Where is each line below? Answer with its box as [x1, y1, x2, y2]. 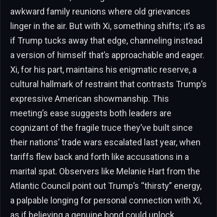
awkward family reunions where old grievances [10, 6, 190, 16]
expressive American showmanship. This [10, 93, 169, 104]
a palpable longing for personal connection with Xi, [10, 195, 201, 205]
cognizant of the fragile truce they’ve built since [10, 122, 193, 133]
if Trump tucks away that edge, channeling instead [10, 35, 202, 46]
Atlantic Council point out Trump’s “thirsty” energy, [10, 180, 201, 191]
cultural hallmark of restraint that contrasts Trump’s [10, 78, 207, 89]
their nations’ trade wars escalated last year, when [10, 137, 201, 147]
